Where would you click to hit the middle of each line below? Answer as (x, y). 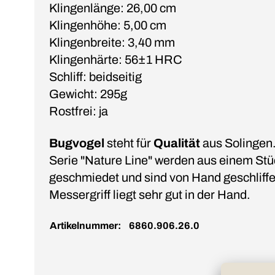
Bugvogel (77, 143)
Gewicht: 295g (88, 94)
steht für (129, 143)
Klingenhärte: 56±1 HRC (116, 59)
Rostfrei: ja (79, 111)
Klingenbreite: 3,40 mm (112, 42)
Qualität (177, 143)
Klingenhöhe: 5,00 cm (108, 25)
